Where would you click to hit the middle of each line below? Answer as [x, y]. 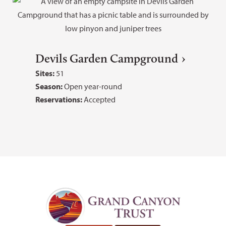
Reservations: [60, 99]
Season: [50, 86]
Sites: [45, 73]
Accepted [100, 99]
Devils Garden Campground [107, 58]
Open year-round [93, 86]
